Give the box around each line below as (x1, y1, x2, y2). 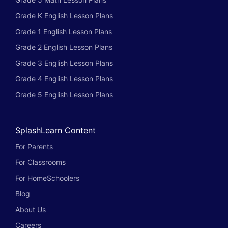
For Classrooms (15, 157, 66, 166)
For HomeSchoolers (15, 173, 79, 182)
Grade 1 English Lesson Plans (15, 26, 112, 36)
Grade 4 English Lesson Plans (15, 74, 113, 83)
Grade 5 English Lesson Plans (15, 90, 113, 99)
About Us (15, 205, 46, 214)
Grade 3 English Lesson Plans (15, 58, 113, 67)
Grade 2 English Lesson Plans (15, 42, 112, 51)
